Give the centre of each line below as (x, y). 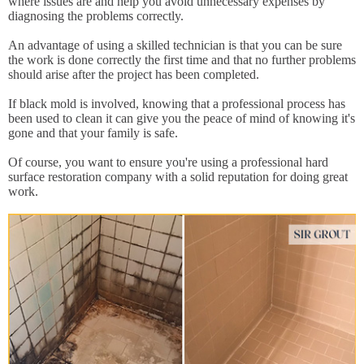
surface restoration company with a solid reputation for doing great (178, 177)
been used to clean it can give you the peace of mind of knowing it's (182, 118)
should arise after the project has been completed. (134, 74)
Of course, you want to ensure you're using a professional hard (168, 162)
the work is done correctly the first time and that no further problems (182, 60)
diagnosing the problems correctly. (96, 16)
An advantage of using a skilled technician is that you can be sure (175, 45)
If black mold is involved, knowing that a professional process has (177, 104)
